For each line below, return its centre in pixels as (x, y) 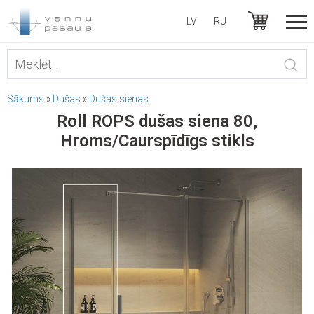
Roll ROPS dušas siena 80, (157, 121)
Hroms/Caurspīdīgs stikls (157, 141)
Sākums (26, 99)
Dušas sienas (119, 99)
